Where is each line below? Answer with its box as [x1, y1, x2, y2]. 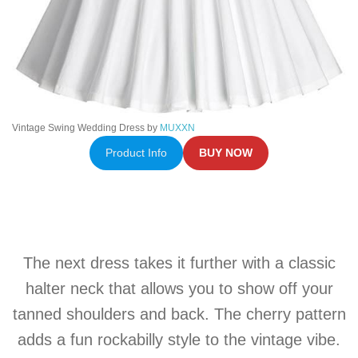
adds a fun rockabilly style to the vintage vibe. [18, 330, 340, 348]
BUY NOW [199, 146, 253, 159]
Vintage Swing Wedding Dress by [12, 121, 160, 133]
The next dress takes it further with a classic [22, 253, 336, 272]
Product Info [105, 146, 167, 159]
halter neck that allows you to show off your [25, 279, 333, 297]
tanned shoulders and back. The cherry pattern [12, 304, 346, 323]
